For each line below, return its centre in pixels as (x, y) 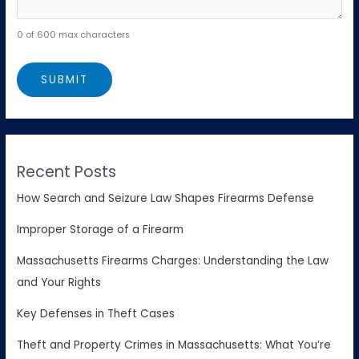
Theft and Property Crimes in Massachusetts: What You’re (174, 345)
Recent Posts (67, 171)
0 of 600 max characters (74, 34)
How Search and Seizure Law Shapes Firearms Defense (166, 198)
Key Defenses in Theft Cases (96, 313)
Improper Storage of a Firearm (101, 229)
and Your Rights (59, 282)
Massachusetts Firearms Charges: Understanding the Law (173, 260)
